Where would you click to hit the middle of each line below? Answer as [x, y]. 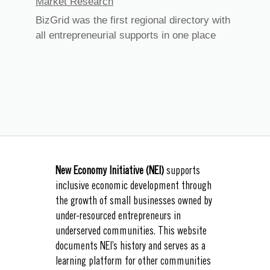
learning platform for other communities [133, 262]
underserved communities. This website [131, 232]
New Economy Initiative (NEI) [110, 172]
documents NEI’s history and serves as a [130, 247]
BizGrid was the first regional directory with [133, 20]
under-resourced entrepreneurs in [118, 217]
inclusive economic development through [133, 187]
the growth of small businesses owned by [134, 202]
